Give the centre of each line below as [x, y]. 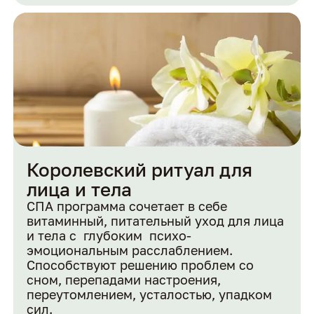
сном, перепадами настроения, [124, 280]
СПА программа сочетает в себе [127, 206]
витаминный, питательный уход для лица [156, 221]
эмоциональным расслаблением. [130, 251]
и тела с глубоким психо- [109, 236]
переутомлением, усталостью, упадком [150, 295]
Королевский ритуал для [140, 170]
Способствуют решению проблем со [141, 265]
